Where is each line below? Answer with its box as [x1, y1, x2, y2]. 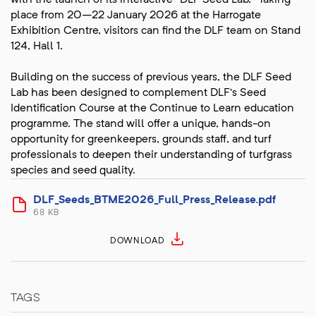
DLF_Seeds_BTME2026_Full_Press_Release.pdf [33, 195, 276, 207]
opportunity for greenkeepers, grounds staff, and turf [11, 134, 272, 146]
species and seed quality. [11, 165, 135, 177]
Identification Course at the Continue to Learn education [11, 103, 294, 115]
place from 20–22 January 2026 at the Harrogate [11, 10, 261, 22]
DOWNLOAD [110, 237, 165, 246]
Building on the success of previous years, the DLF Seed [11, 72, 291, 84]
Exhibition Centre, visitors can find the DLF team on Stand [11, 25, 300, 37]
